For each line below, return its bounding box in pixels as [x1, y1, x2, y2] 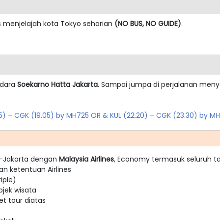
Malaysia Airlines [59, 154, 114, 164]
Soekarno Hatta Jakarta [15, 79, 98, 89]
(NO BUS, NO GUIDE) [114, 18, 181, 28]
